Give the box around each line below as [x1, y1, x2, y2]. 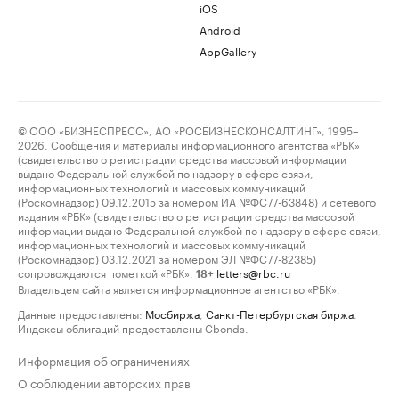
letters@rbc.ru [216, 264, 290, 281]
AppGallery [199, 42, 256, 59]
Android [199, 20, 240, 37]
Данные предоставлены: [18, 305, 142, 322]
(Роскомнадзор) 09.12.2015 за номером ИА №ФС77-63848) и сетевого [18, 192, 376, 209]
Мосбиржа [145, 305, 199, 322]
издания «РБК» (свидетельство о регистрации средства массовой [18, 207, 354, 224]
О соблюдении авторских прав [18, 373, 191, 391]
